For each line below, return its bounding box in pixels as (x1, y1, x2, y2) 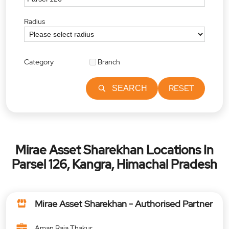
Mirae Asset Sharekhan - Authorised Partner (35, 198, 213, 210)
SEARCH (112, 84, 147, 93)
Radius (24, 17, 45, 27)
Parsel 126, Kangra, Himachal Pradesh (12, 156, 217, 173)
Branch (97, 57, 120, 67)
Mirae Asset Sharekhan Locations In (15, 142, 214, 158)
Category (24, 57, 54, 67)
